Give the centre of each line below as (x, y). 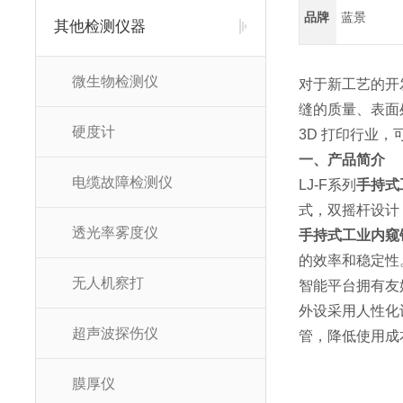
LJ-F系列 (328, 185)
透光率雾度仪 (115, 233)
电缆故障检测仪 (122, 182)
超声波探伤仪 (115, 333)
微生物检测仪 (115, 81)
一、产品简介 (342, 160)
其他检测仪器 (100, 27)
